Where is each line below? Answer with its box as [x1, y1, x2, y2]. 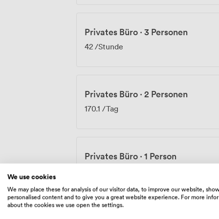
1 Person [144, 150, 176, 162]
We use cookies [7, 172, 56, 182]
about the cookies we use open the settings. [7, 200, 124, 209]
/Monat [97, 165, 125, 175]
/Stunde [93, 41, 123, 51]
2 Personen [144, 88, 188, 100]
